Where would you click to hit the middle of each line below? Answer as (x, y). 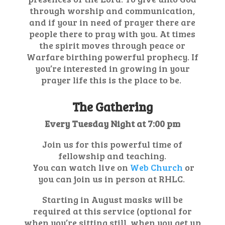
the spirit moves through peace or (113, 45)
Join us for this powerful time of (113, 144)
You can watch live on (79, 167)
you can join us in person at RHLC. (112, 179)
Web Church (155, 167)
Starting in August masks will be (112, 199)
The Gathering (112, 107)
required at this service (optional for (112, 211)
